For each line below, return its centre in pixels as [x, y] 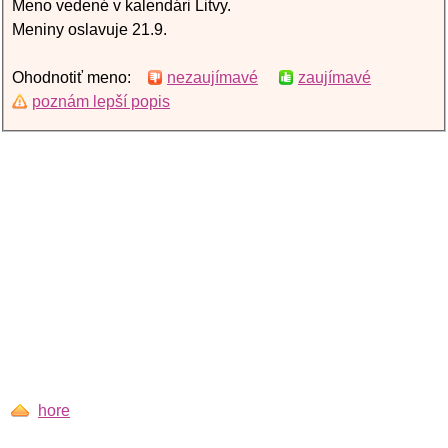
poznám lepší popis [101, 101]
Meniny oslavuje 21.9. [89, 29]
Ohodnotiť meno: [79, 77]
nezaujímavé [212, 77]
